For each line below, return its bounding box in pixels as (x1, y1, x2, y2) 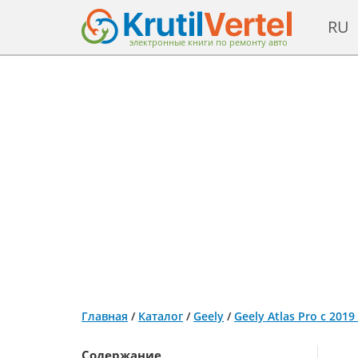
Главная (82, 308, 128, 324)
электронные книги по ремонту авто (129, 36, 288, 48)
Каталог (138, 308, 183, 324)
